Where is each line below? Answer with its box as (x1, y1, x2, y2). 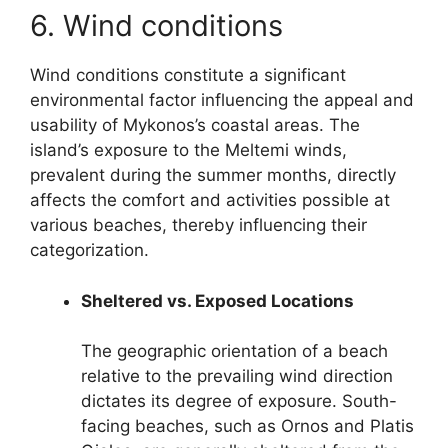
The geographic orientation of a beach (81, 341, 388, 361)
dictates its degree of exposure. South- (81, 391, 397, 411)
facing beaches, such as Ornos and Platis (81, 416, 414, 436)
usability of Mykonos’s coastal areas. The (30, 115, 360, 135)
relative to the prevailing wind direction (81, 366, 393, 386)
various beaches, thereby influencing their (30, 215, 367, 235)
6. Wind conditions (30, 8, 283, 43)
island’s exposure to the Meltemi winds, (30, 140, 347, 160)
